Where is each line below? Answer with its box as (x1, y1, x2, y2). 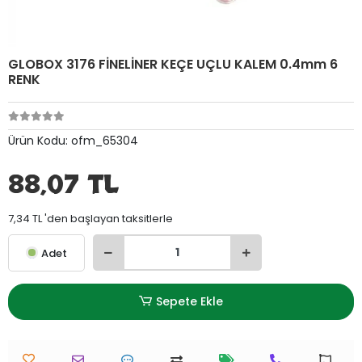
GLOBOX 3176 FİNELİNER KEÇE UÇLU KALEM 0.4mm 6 (8, 55, 338, 74)
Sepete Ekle (156, 293, 224, 309)
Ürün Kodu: (8, 133, 71, 149)
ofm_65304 (71, 133, 138, 149)
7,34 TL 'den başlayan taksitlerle (8, 211, 173, 226)
